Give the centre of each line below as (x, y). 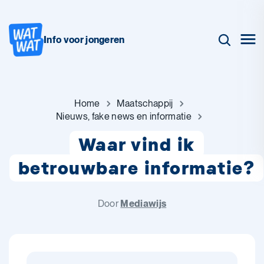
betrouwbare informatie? (136, 168)
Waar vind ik (136, 144)
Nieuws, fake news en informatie (124, 116)
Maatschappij (145, 103)
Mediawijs (143, 204)
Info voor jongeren (84, 39)
